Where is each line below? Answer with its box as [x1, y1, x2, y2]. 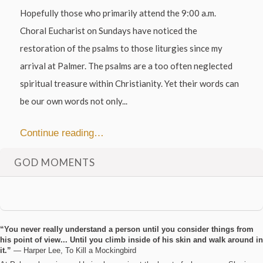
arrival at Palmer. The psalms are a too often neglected [20, 60, 233, 72]
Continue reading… [20, 127, 104, 138]
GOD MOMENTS [14, 156, 95, 169]
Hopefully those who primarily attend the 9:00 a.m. [20, 8, 217, 19]
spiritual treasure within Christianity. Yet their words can [20, 78, 240, 89]
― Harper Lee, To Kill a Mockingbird [14, 245, 136, 255]
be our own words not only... [20, 96, 128, 107]
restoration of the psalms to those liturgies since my [20, 43, 223, 54]
